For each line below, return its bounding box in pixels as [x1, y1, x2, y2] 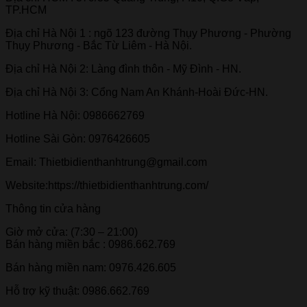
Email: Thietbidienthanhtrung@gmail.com [5, 156, 207, 169]
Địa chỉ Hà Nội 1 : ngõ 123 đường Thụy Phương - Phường [5, 27, 291, 40]
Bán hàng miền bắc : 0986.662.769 [5, 238, 175, 251]
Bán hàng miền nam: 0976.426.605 [5, 262, 176, 274]
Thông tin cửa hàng [5, 203, 101, 215]
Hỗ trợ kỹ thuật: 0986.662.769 [5, 285, 149, 297]
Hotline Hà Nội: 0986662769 [5, 110, 145, 122]
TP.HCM [5, 4, 47, 16]
